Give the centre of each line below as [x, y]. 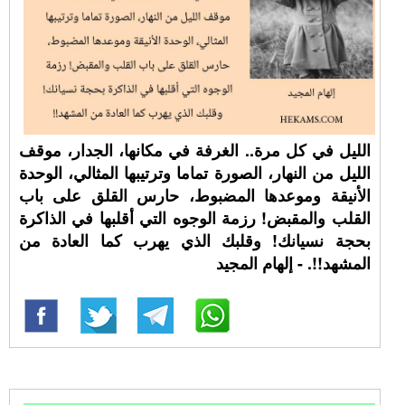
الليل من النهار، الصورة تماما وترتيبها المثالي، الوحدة [195, 173]
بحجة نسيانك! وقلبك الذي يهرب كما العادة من [195, 240]
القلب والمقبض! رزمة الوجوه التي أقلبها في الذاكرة [195, 218]
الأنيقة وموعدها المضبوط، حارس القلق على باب [195, 195]
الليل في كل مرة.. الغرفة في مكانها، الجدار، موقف [195, 150]
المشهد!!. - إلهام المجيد [293, 263]
